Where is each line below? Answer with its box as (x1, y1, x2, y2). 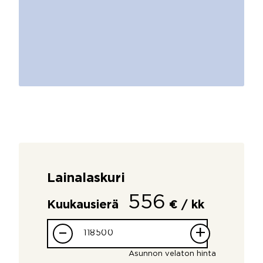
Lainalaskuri (47, 172, 125, 184)
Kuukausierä (47, 199, 122, 210)
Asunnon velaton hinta (129, 250, 216, 257)
